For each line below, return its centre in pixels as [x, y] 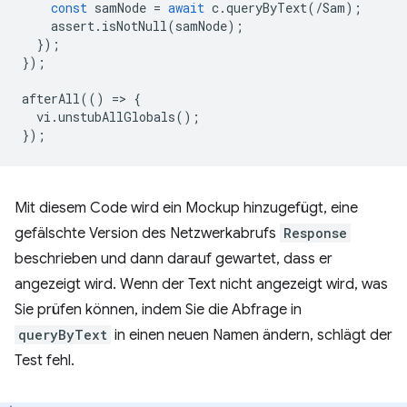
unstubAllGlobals [117, 116]
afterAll [51, 98]
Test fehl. [45, 360]
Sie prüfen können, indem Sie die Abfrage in [158, 309]
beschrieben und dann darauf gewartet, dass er [174, 258]
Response [315, 233]
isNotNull [134, 25]
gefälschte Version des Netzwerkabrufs [147, 233]
